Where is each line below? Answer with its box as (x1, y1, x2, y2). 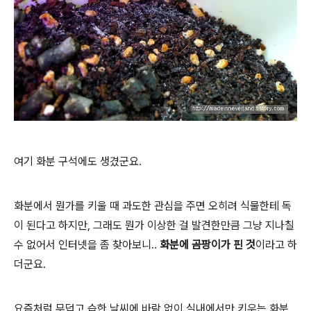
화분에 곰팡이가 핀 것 (160, 237, 255, 251)
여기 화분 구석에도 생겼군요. (14, 154, 144, 168)
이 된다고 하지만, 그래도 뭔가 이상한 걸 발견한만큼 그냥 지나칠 (14, 218, 294, 232)
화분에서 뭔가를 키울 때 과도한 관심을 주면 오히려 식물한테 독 (14, 199, 292, 212)
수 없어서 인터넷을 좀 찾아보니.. (14, 237, 160, 251)
